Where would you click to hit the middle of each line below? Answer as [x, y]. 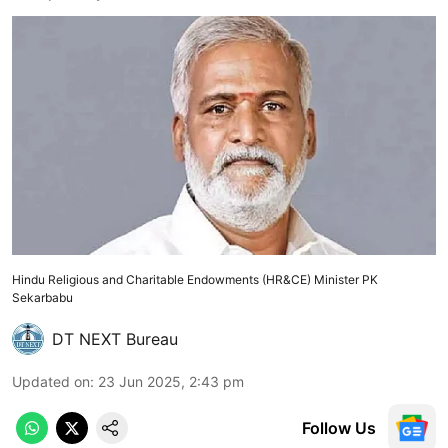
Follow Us [339, 427]
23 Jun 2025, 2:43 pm [171, 381]
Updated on [51, 381]
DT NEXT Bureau [115, 338]
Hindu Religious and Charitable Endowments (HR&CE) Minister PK [195, 279]
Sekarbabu [44, 297]
